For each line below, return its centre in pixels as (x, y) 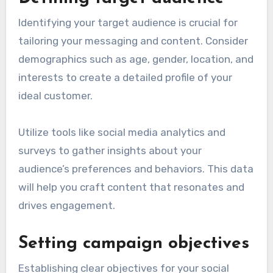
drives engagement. (66, 206)
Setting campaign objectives (133, 244)
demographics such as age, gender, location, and (136, 59)
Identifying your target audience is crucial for (128, 23)
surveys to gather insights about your (110, 151)
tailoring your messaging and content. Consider (133, 41)
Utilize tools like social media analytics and (122, 133)
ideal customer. (55, 96)
